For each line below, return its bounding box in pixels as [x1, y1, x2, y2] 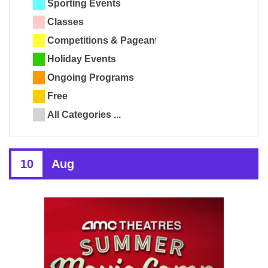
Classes [47, 17, 84, 28]
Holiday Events [47, 54, 116, 65]
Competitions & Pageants [47, 35, 163, 46]
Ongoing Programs [47, 72, 134, 83]
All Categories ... [47, 109, 121, 120]
